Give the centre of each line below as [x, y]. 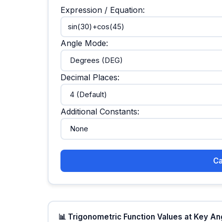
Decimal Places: [90, 78]
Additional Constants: [100, 111]
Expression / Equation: [102, 10]
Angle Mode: [84, 43]
